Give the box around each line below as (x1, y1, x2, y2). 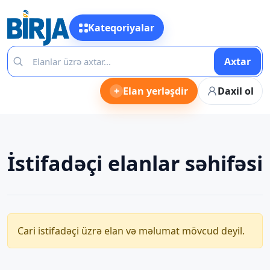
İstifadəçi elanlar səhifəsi (7, 149, 263, 177)
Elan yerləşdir (123, 84, 188, 98)
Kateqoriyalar (87, 21, 154, 34)
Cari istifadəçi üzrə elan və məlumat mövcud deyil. (17, 224, 245, 237)
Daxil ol (218, 84, 254, 98)
